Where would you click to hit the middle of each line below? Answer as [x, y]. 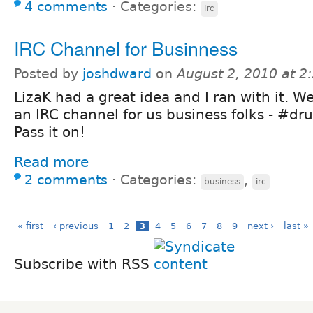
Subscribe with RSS [84, 264]
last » [296, 226]
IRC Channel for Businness [126, 48]
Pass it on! [50, 132]
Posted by [48, 73]
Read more [51, 162]
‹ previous [76, 226]
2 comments [66, 180]
